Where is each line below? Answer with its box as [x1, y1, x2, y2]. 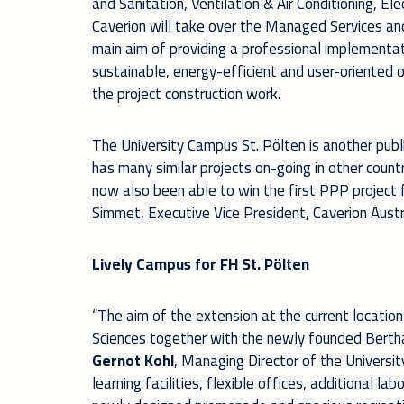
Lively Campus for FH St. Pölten [92, 249, 309, 279]
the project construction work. [92, 78, 280, 108]
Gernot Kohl [92, 345, 174, 375]
